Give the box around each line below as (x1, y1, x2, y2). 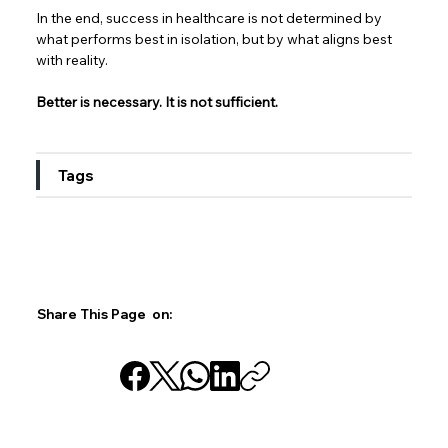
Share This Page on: (37, 305, 179, 322)
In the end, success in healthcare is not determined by (36, 9, 386, 28)
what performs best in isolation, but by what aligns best (36, 30, 396, 49)
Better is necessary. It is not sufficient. (36, 93, 279, 112)
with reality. (36, 51, 115, 70)
